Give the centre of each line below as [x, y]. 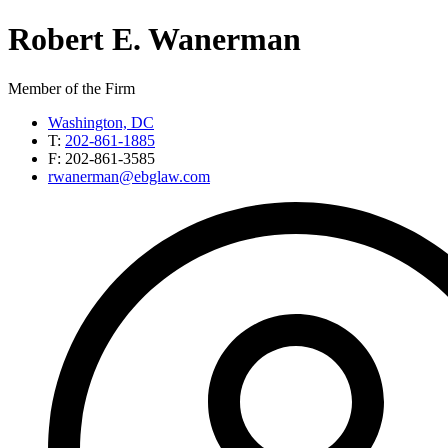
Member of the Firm [71, 88]
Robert [56, 39]
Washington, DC [101, 122]
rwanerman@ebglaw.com [129, 176]
